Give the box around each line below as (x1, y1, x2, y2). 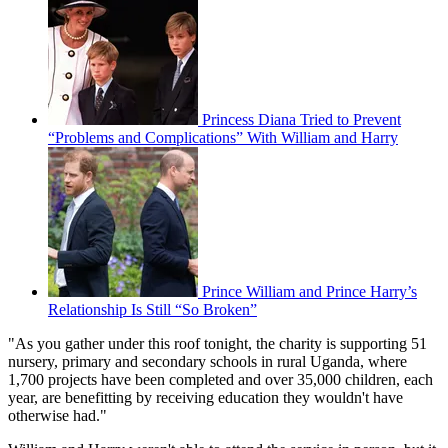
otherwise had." (8, 407, 107, 425)
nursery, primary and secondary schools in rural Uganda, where (8, 353, 407, 371)
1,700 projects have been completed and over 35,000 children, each (8, 371, 433, 389)
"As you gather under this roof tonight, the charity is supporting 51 (8, 335, 427, 353)
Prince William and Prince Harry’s (202, 283, 417, 301)
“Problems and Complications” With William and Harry (48, 129, 398, 147)
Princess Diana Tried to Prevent (202, 111, 401, 129)
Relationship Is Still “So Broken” (48, 301, 257, 319)
